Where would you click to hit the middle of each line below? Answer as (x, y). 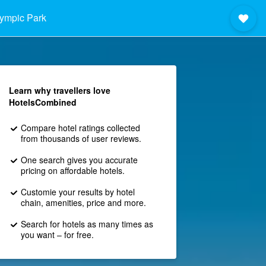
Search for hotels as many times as (87, 224)
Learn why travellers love (59, 90)
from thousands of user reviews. (81, 138)
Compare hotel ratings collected (80, 128)
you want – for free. (57, 235)
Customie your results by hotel (77, 192)
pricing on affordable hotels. (72, 170)
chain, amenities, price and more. (83, 202)
